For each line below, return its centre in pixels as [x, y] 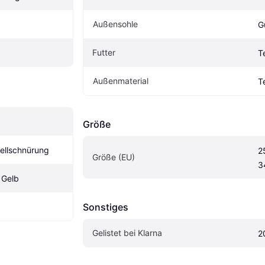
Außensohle [115, 24]
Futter [104, 53]
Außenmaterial [121, 81]
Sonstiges [106, 207]
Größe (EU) [114, 157]
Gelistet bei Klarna [127, 233]
